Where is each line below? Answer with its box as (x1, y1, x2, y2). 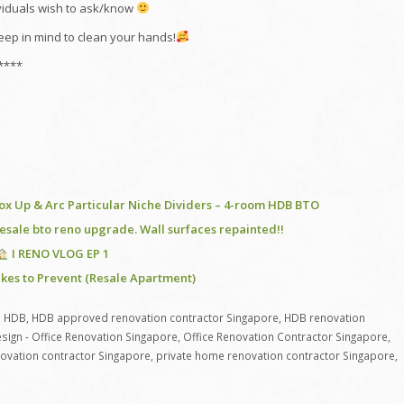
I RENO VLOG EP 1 (8, 245, 109, 262)
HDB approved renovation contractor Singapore (32, 310, 279, 326)
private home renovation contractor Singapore (156, 348, 395, 363)
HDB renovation (284, 310, 365, 326)
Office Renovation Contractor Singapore (183, 329, 388, 344)
